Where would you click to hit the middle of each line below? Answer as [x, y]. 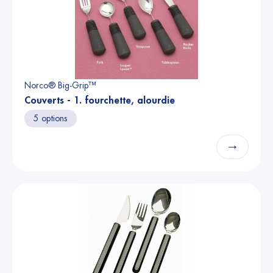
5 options [51, 118]
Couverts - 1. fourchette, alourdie [100, 101]
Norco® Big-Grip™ [62, 85]
